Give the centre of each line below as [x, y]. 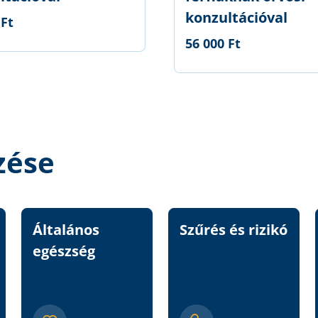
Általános [66, 230]
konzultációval [236, 18]
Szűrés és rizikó [234, 230]
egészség [64, 251]
